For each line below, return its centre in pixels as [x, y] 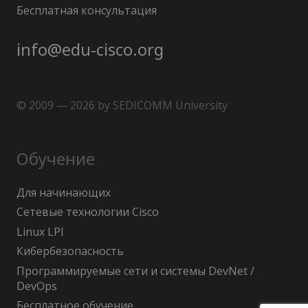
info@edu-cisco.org [90, 49]
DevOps [37, 286]
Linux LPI [40, 231]
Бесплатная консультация [87, 10]
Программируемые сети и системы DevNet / [135, 271]
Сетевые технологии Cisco [88, 212]
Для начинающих [64, 192]
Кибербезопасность [70, 251]
